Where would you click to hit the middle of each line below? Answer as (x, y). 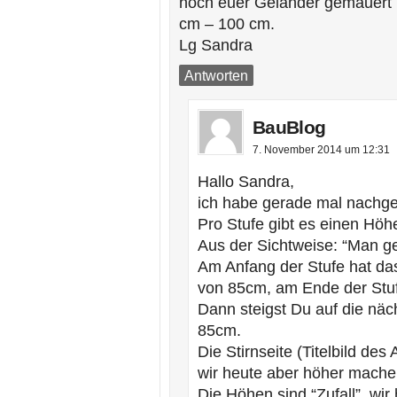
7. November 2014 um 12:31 (321, 150)
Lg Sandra (216, 45)
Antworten (216, 75)
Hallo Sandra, (246, 182)
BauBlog (289, 127)
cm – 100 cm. (227, 24)
